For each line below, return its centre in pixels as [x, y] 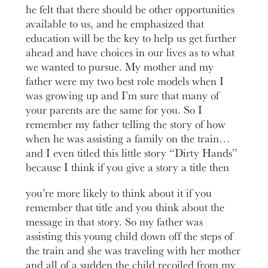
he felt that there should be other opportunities [130, 9]
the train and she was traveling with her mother [133, 250]
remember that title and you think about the [125, 207]
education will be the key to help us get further [131, 38]
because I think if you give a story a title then [128, 167]
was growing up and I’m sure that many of [123, 95]
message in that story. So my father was [115, 221]
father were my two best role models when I [125, 81]
